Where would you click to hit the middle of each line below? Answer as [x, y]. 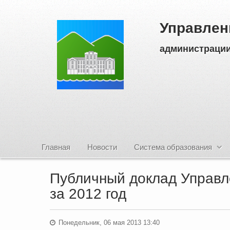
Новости [102, 147]
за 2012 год [88, 194]
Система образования [173, 147]
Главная [56, 147]
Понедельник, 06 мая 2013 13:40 [108, 223]
